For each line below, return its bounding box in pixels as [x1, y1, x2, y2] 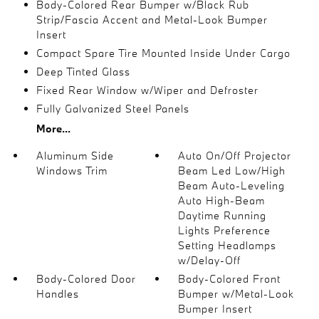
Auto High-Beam [178, 194, 266, 207]
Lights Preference [178, 224, 271, 237]
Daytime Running [178, 209, 267, 222]
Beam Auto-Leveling [178, 179, 286, 192]
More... [36, 122, 70, 135]
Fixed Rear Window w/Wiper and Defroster [36, 83, 258, 97]
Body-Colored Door [36, 272, 136, 286]
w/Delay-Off [178, 253, 241, 267]
